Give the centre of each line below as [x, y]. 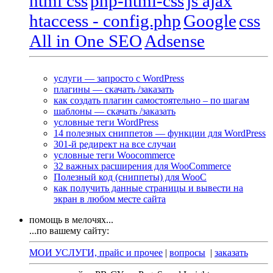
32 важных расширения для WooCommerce [142, 166]
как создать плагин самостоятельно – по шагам [151, 100]
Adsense [175, 41]
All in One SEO [86, 41]
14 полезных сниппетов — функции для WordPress [160, 133]
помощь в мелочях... [71, 219]
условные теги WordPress [106, 122]
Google [210, 20]
